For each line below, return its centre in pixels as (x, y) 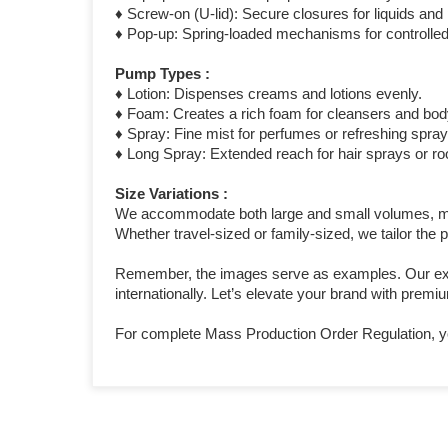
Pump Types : (163, 74)
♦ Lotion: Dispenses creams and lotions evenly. (269, 94)
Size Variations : (172, 194)
